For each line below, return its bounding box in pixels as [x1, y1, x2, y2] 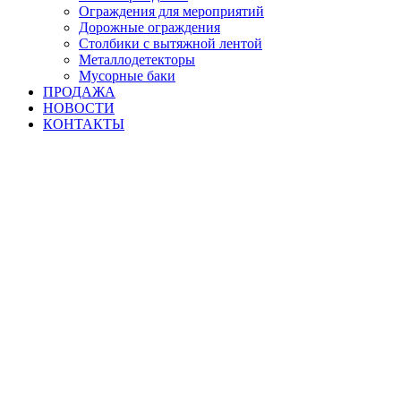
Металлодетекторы [79, 51, 195, 67]
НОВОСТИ [43, 99, 115, 115]
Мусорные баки [79, 67, 175, 83]
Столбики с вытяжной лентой [79, 35, 262, 51]
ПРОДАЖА [43, 83, 115, 99]
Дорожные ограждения [79, 19, 220, 35]
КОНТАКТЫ [43, 115, 124, 132]
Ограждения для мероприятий [79, 3, 264, 19]
